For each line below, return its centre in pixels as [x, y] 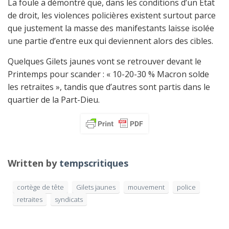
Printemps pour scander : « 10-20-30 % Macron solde [108, 74]
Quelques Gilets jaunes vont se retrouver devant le [105, 61]
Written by [33, 163]
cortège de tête [40, 187]
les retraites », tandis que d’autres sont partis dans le [109, 87]
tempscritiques [94, 163]
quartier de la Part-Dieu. [54, 100]
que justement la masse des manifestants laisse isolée [111, 28]
